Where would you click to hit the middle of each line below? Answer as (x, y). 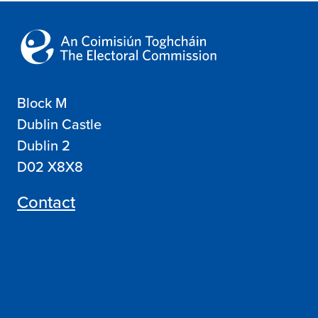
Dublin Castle (59, 124)
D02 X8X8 (50, 166)
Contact (46, 201)
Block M (42, 102)
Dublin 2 (44, 145)
